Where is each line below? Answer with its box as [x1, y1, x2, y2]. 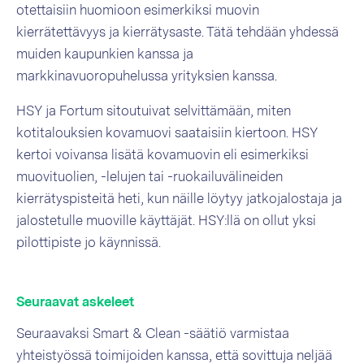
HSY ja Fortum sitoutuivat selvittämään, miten [16, 103, 291, 119]
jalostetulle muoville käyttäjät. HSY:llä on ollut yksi [16, 213, 316, 228]
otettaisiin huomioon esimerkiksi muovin [16, 2, 259, 18]
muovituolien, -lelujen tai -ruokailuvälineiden [16, 169, 283, 184]
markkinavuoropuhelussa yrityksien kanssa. [16, 68, 277, 84]
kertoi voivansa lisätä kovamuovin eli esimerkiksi [16, 147, 309, 162]
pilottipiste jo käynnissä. [16, 235, 161, 250]
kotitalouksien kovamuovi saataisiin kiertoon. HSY [16, 125, 318, 141]
